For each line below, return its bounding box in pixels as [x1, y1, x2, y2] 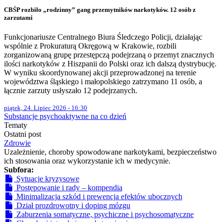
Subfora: [4, 166, 34, 174]
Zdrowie [4, 139, 31, 148]
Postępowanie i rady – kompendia [14, 183, 122, 192]
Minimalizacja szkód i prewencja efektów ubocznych [14, 192, 182, 201]
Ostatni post [4, 130, 41, 139]
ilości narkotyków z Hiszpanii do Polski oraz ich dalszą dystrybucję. [4, 59, 217, 68]
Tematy [4, 121, 27, 130]
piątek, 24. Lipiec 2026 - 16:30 [4, 104, 87, 112]
